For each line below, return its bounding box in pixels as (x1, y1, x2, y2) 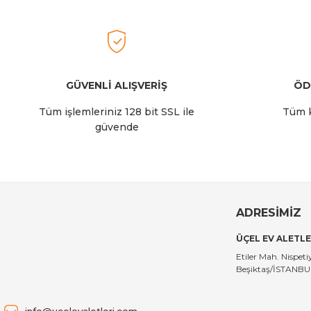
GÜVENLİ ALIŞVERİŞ (66, 79, 167, 92)
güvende (94, 121, 139, 133)
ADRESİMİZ (236, 206, 301, 219)
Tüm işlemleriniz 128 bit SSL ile (39, 106, 194, 118)
